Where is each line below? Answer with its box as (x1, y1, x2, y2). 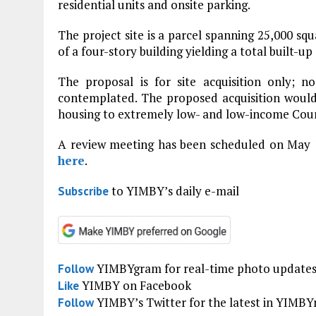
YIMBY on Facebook (79, 276, 191, 293)
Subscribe (58, 183, 109, 199)
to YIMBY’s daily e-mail (109, 182, 239, 199)
